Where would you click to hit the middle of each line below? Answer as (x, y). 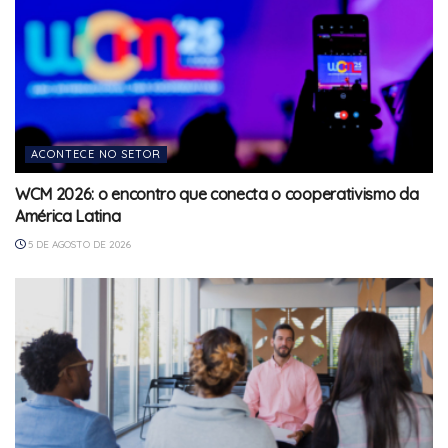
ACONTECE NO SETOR (96, 153)
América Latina (68, 215)
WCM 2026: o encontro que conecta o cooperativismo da (217, 193)
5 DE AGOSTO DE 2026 (78, 244)
